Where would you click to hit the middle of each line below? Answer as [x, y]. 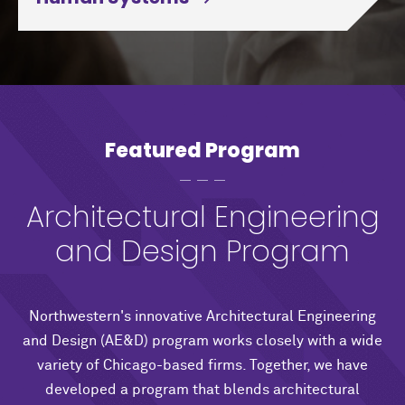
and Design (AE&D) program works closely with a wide [202, 340]
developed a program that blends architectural [202, 389]
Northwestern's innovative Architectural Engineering [202, 316]
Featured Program [202, 150]
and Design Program [202, 250]
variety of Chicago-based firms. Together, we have [202, 365]
